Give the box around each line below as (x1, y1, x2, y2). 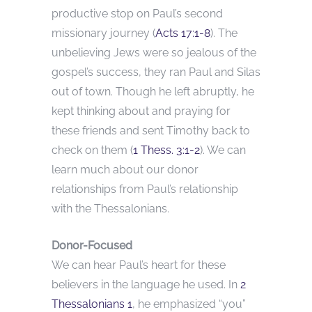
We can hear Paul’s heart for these (52, 258, 226, 272)
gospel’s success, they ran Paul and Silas (52, 65, 260, 79)
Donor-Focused (52, 238, 132, 252)
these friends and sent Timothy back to (52, 123, 250, 137)
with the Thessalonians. (52, 201, 169, 215)
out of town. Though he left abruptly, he (52, 84, 254, 98)
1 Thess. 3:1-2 (133, 143, 200, 157)
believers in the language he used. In (52, 277, 240, 291)
